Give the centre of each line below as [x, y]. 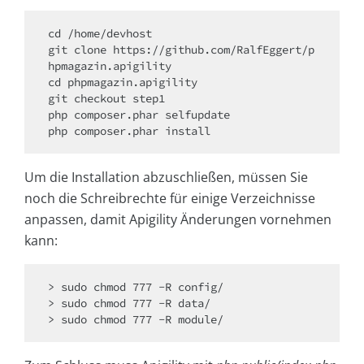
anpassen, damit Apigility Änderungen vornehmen [178, 220]
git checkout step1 [106, 99]
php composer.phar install [129, 131]
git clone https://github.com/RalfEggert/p [181, 50]
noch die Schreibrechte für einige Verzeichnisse [170, 199]
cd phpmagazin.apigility [126, 82]
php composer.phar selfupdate [139, 115]
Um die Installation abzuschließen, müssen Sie [166, 178]
